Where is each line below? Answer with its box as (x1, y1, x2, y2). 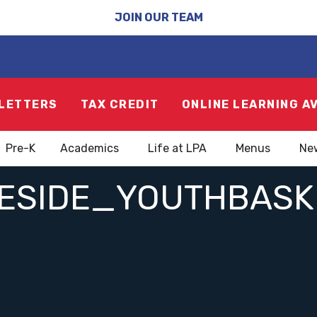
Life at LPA (148, 142, 207, 155)
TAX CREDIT (80, 97, 159, 111)
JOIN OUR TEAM (114, 11, 203, 24)
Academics (60, 142, 119, 155)
